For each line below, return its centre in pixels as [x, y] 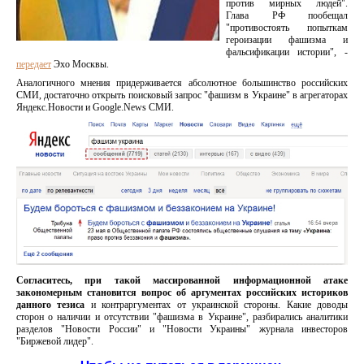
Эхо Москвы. [80, 64]
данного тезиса [51, 305]
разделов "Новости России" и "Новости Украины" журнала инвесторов [182, 329]
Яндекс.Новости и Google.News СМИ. [95, 107]
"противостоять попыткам [287, 28]
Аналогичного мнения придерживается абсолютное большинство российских [182, 83]
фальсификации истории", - [287, 52]
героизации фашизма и [287, 40]
